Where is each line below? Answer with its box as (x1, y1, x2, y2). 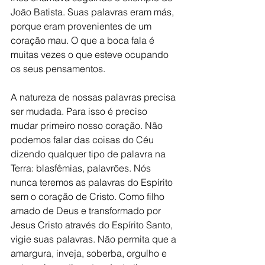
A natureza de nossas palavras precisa (11, 91, 178, 103)
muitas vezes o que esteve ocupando (11, 49, 171, 60)
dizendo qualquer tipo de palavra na (11, 148, 168, 160)
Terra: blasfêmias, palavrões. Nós (11, 162, 153, 174)
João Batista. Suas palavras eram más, (11, 6, 176, 18)
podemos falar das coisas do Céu (11, 134, 156, 146)
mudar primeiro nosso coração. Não (11, 119, 165, 131)
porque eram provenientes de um (11, 20, 154, 32)
